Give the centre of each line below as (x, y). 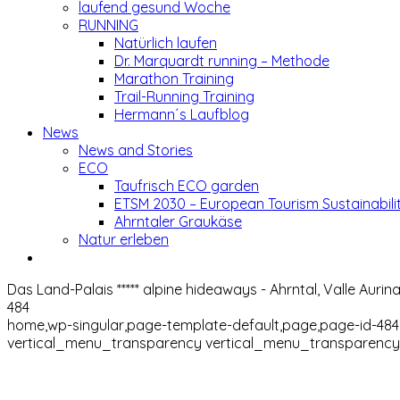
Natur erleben (124, 239)
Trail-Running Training (184, 96)
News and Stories (136, 150)
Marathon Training (174, 79)
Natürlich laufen (166, 43)
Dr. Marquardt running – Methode (222, 61)
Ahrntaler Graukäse (178, 221)
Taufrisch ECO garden (187, 186)
